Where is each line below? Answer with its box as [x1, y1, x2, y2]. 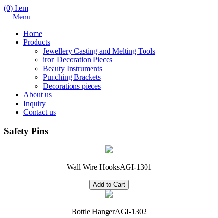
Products [23, 38, 50, 46]
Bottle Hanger [71, 207, 115, 216]
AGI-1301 [119, 163, 152, 172]
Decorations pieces [43, 82, 101, 90]
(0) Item [4, 4, 28, 12]
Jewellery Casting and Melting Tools [43, 47, 155, 55]
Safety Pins [4, 126, 48, 136]
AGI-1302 [114, 207, 147, 216]
